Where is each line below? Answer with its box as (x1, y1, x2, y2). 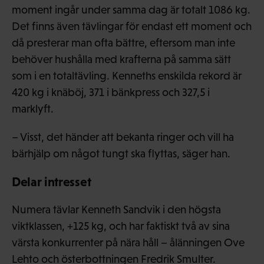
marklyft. (12, 102, 54, 115)
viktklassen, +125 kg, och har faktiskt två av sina (12, 219, 230, 232)
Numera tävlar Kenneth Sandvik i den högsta (12, 203, 221, 216)
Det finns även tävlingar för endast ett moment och (12, 19, 252, 32)
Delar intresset (12, 174, 91, 189)
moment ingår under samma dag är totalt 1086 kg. (12, 3, 250, 16)
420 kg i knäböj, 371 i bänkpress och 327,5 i (12, 85, 210, 98)
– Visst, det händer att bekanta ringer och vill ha (12, 130, 234, 143)
